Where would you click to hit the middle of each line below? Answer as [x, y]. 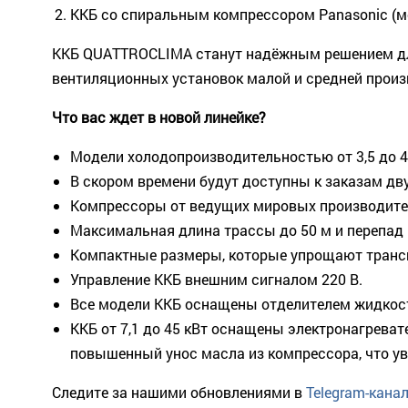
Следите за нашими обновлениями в [179, 392]
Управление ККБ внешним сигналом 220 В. [216, 279]
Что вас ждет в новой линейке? [159, 117]
